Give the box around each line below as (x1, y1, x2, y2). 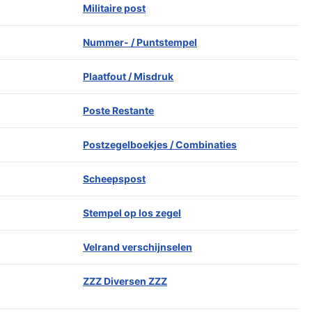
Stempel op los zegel (83, 207, 181, 219)
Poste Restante (83, 104, 154, 116)
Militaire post (83, 2, 146, 14)
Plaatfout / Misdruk (83, 70, 173, 82)
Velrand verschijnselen (83, 241, 192, 253)
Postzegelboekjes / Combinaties (83, 139, 237, 150)
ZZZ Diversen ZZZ (83, 275, 167, 287)
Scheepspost (83, 173, 146, 185)
